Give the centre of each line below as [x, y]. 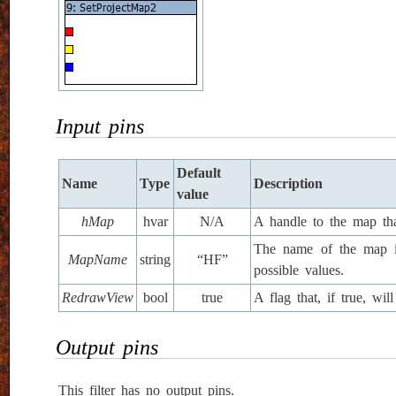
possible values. [299, 270]
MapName [98, 260]
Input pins [100, 127]
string [155, 260]
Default [199, 173]
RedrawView [98, 298]
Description [288, 184]
